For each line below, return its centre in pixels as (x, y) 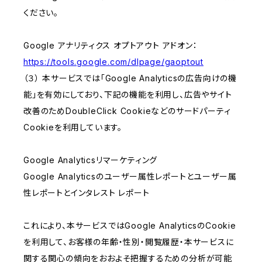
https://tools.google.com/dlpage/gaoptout (113, 62)
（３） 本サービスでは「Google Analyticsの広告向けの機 (130, 78)
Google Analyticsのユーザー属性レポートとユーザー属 (130, 177)
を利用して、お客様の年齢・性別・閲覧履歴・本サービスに (129, 242)
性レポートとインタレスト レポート (87, 193)
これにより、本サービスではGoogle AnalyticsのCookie (130, 226)
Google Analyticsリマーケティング (91, 160)
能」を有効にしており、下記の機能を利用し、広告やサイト (128, 95)
